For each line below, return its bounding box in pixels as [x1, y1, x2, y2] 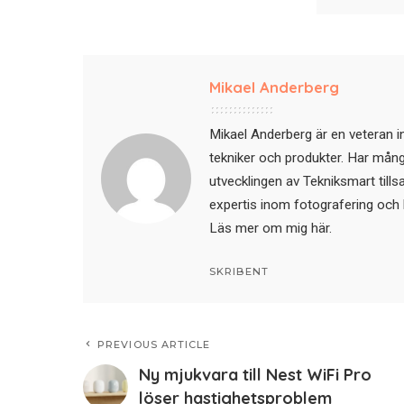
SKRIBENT [209, 264, 269, 278]
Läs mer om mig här [209, 219, 329, 236]
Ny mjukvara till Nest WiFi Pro [139, 363, 372, 385]
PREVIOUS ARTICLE [97, 337, 211, 351]
